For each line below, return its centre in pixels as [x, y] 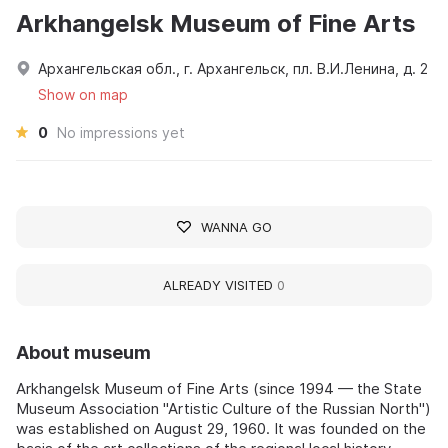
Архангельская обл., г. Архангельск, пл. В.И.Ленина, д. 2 [233, 68]
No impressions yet [121, 132]
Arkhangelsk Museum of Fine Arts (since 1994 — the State [219, 388]
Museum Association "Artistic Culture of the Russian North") [223, 408]
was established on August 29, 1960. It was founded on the [221, 428]
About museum [83, 352]
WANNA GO [236, 226]
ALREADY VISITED [220, 284]
